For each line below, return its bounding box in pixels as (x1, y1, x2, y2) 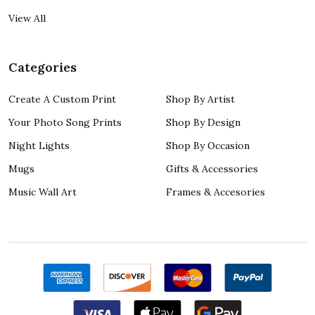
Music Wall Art (8, 186, 77, 199)
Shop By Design (166, 116, 240, 129)
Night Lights (8, 139, 70, 153)
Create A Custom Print (8, 93, 116, 106)
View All (8, 12, 46, 25)
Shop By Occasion (166, 139, 250, 153)
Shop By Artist (166, 93, 235, 106)
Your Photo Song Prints (8, 116, 122, 129)
